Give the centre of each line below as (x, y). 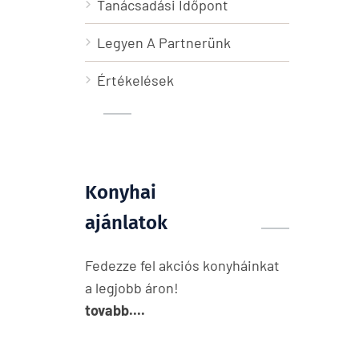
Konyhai (121, 192)
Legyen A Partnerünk (164, 42)
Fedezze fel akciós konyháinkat (182, 265)
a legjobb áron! (132, 288)
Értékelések (135, 80)
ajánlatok (126, 223)
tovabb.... (115, 310)
